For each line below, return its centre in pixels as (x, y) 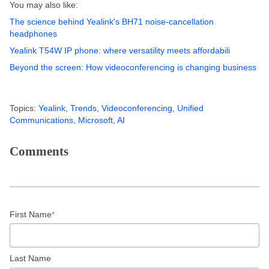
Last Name (30, 258)
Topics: (24, 108)
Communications (41, 120)
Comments (39, 151)
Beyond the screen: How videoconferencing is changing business (133, 67)
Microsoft (95, 120)
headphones (33, 33)
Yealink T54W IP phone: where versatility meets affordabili (120, 50)
